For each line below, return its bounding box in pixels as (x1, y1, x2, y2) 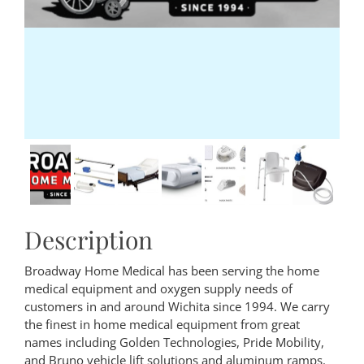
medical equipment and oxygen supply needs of (24, 280, 292, 297)
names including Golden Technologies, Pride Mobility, (24, 334, 324, 351)
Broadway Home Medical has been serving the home (24, 262, 319, 279)
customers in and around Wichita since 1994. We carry (24, 298, 330, 315)
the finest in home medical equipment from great (24, 316, 300, 333)
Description (24, 223, 153, 257)
